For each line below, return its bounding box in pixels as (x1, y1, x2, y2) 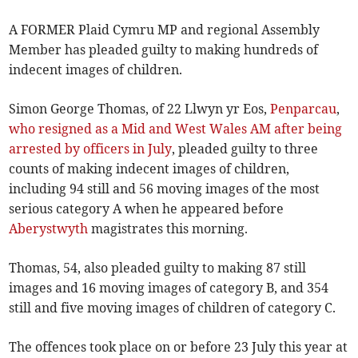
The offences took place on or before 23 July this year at (9, 339, 348, 356)
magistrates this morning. (88, 221, 249, 237)
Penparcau (270, 101, 337, 117)
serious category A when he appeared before (9, 201, 284, 217)
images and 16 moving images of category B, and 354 (9, 280, 329, 296)
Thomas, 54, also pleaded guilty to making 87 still (9, 260, 307, 276)
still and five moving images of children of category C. (9, 300, 336, 316)
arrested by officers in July (9, 141, 173, 157)
